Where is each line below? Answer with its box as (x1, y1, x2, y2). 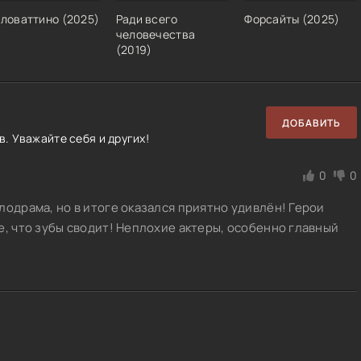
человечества (115, 27, 196, 43)
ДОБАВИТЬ (282, 115, 341, 130)
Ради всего (115, 11, 178, 27)
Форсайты (244, 11, 302, 27)
